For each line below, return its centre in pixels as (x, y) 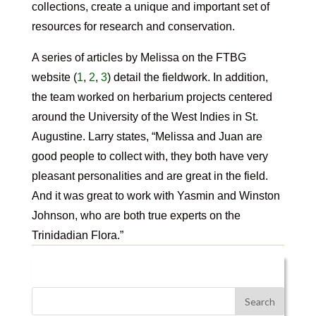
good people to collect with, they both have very (150, 157)
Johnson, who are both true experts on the (136, 216)
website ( (54, 78)
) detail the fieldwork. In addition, (187, 78)
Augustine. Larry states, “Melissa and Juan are (147, 137)
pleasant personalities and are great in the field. (150, 176)
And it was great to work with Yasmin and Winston (156, 196)
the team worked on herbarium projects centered (152, 97)
